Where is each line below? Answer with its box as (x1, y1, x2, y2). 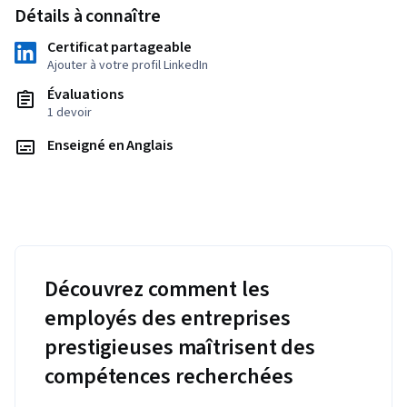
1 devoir (47, 104, 92, 123)
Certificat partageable (47, 37, 192, 58)
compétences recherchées (45, 361, 293, 393)
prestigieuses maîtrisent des (45, 332, 316, 364)
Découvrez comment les (45, 273, 270, 306)
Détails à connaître (15, 4, 161, 30)
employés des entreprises (45, 303, 291, 335)
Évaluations (47, 84, 124, 105)
